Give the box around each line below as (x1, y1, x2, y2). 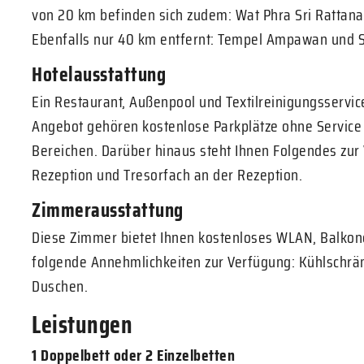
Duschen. (32, 273, 88, 299)
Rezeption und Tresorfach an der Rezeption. (32, 162, 302, 188)
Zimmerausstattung (32, 194, 184, 226)
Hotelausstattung (32, 58, 166, 90)
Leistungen (32, 305, 132, 344)
